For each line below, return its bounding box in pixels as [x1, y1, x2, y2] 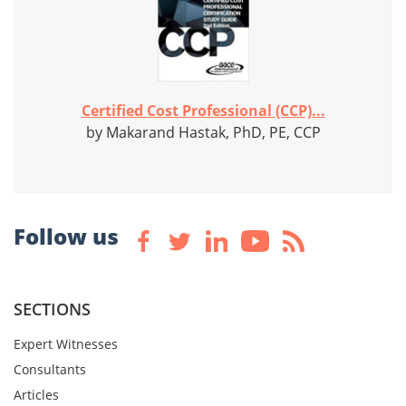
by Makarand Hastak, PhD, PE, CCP [85, 122, 321, 143]
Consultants [14, 361, 86, 379]
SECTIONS [14, 298, 91, 321]
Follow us [14, 221, 119, 252]
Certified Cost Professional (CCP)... [81, 101, 325, 121]
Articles [14, 386, 59, 404]
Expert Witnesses [14, 335, 118, 353]
